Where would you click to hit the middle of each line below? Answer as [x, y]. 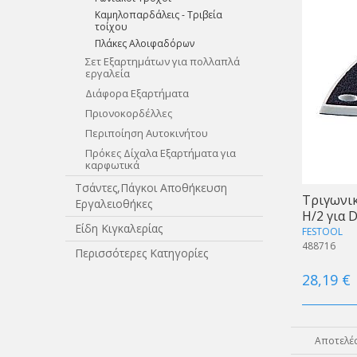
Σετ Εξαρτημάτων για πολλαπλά [162, 61]
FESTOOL [322, 231]
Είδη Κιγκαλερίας [119, 228]
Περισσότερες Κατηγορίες [142, 253]
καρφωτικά [112, 165]
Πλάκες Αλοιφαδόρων [145, 43]
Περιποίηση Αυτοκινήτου [146, 133]
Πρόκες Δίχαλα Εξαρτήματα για [160, 153]
